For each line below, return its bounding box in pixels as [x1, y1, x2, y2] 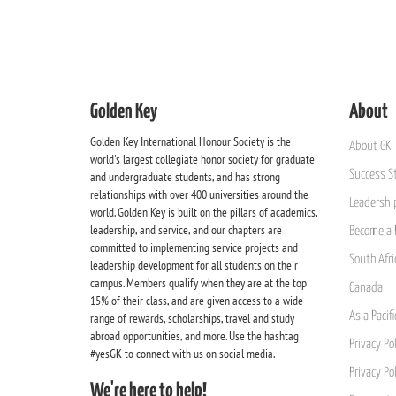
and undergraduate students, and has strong [90, 169, 280, 185]
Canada [348, 281, 383, 294]
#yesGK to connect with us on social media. [90, 346, 275, 362]
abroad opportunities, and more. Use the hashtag [90, 328, 299, 344]
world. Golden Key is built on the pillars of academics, [90, 204, 317, 220]
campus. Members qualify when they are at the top [90, 275, 307, 291]
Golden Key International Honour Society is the [90, 133, 291, 149]
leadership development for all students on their [90, 257, 298, 273]
